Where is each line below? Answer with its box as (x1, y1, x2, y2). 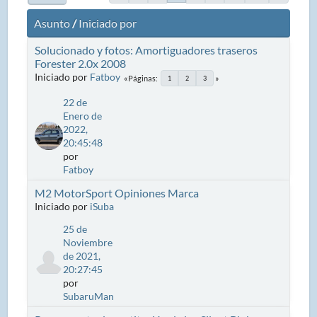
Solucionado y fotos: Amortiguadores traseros (35, 42, 258, 57)
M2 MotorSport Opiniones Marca (35, 185, 200, 200)
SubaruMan (63, 289, 115, 302)
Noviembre (63, 236, 113, 248)
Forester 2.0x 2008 (35, 56, 127, 70)
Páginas (128, 73, 156, 83)
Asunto (34, 16, 71, 30)
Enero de (63, 109, 103, 122)
